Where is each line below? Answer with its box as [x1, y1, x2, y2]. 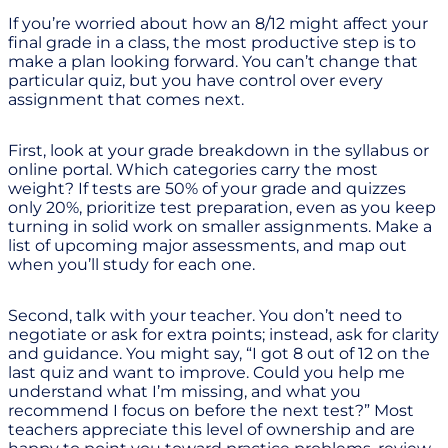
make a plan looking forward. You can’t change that [8, 52, 418, 72]
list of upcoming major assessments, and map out [8, 236, 407, 256]
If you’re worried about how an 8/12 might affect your [8, 14, 428, 34]
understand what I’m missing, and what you [8, 382, 361, 402]
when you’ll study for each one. [8, 255, 255, 275]
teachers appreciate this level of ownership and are [8, 420, 415, 440]
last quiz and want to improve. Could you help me [8, 363, 405, 383]
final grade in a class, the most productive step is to [8, 33, 416, 53]
